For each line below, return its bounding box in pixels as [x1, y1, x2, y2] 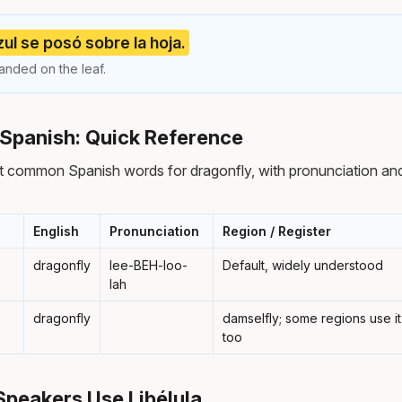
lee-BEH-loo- [109, 257, 188, 273]
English [33, 223, 79, 239]
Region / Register [223, 223, 331, 239]
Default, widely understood [223, 257, 383, 273]
